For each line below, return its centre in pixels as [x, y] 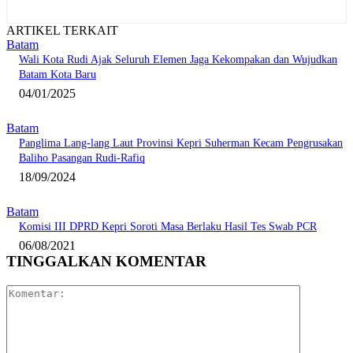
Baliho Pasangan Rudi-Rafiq [82, 158]
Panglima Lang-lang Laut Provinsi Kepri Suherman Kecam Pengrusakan [181, 143]
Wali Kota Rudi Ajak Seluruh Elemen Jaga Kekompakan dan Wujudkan [178, 60]
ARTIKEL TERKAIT [62, 31]
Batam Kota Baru [58, 75]
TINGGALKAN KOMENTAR [106, 262]
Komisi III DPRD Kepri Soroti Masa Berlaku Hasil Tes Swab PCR [168, 227]
